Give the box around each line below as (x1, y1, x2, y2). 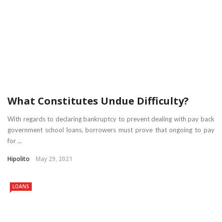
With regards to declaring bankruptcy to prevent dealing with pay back (7, 115, 215, 123)
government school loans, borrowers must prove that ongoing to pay (7, 126, 215, 134)
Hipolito (7, 155, 30, 164)
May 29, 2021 (36, 155, 72, 164)
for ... (7, 137, 22, 145)
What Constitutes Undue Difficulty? (7, 94, 189, 108)
